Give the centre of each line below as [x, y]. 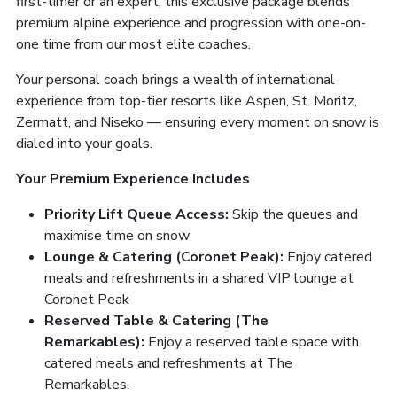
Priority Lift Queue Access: [138, 214]
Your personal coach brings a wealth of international [175, 79]
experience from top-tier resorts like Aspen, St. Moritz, [187, 101]
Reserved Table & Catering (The [156, 320]
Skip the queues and [295, 214]
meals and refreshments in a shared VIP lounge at [199, 278]
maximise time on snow [119, 235]
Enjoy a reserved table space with [253, 342]
